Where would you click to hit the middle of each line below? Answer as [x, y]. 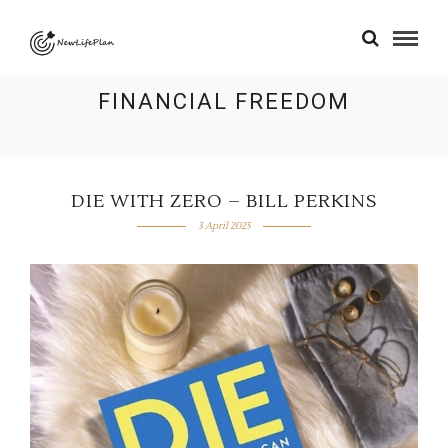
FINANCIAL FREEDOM [224, 101]
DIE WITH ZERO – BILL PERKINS [224, 201]
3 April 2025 [224, 225]
